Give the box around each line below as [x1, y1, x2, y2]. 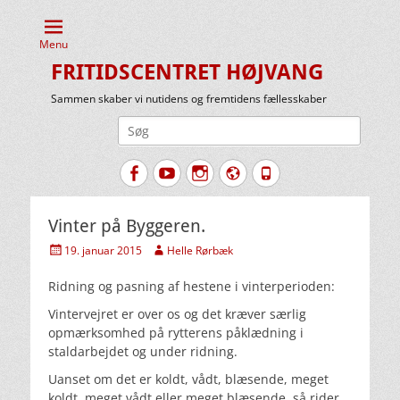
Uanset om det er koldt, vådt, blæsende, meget [48, 371, 329, 387]
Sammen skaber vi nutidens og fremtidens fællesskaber [51, 91, 327, 106]
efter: [78, 135, 110, 152]
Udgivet [47, 241, 86, 256]
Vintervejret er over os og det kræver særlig [48, 305, 306, 322]
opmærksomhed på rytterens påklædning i [48, 324, 304, 341]
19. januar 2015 [64, 243, 142, 258]
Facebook [142, 163, 212, 181]
